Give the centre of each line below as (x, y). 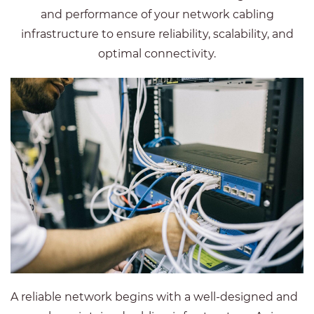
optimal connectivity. (157, 54)
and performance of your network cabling (157, 14)
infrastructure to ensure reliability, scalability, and (157, 34)
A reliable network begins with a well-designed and (154, 297)
